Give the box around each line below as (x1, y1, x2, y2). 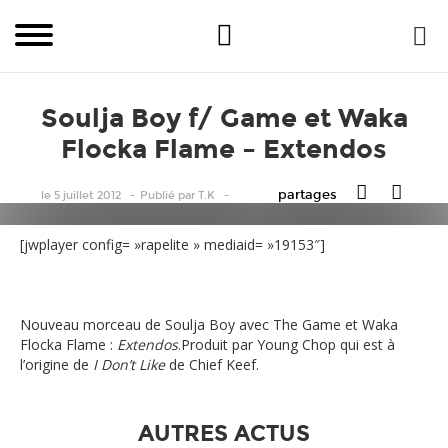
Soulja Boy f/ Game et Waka (40, 103, 408, 134)
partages (278, 187, 337, 203)
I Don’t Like (93, 355, 169, 374)
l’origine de (20, 355, 93, 374)
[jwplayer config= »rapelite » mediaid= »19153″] (20, 235, 325, 254)
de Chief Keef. (169, 355, 259, 374)
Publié (140, 189, 175, 202)
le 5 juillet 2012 (41, 189, 121, 202)
